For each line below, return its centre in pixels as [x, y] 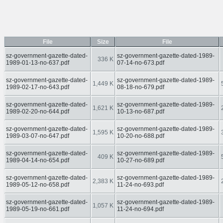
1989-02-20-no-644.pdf [38, 111]
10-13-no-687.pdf [141, 111]
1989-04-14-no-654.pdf [38, 160]
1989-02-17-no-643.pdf [38, 87]
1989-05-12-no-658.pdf [38, 185]
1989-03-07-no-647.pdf [38, 136]
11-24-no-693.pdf [140, 185]
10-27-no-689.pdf [141, 160]
